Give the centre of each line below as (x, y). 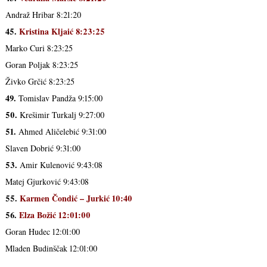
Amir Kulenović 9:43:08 (60, 165)
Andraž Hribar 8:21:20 (43, 15)
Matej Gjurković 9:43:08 (47, 182)
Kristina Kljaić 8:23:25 (60, 32)
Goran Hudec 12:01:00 (42, 232)
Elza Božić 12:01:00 (55, 215)
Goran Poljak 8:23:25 (41, 65)
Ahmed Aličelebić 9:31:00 (61, 132)
